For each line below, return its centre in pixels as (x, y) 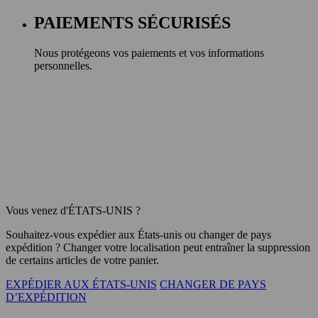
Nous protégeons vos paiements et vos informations (149, 53)
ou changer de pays (226, 235)
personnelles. (63, 66)
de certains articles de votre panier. (82, 261)
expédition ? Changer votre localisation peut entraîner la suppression (158, 248)
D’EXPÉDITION (46, 297)
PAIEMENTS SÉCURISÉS (132, 23)
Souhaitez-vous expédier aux (72, 235)
